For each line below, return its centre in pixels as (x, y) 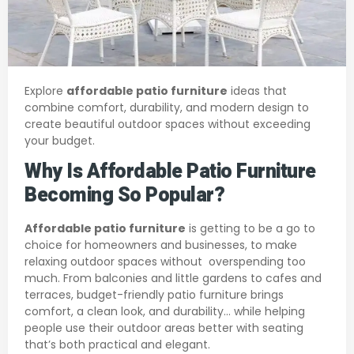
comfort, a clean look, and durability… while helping (165, 312)
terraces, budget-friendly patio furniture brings (154, 295)
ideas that (257, 91)
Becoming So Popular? (124, 196)
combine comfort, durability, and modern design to (167, 107)
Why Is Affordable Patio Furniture (170, 172)
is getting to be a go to (250, 229)
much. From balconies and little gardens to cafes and (173, 279)
